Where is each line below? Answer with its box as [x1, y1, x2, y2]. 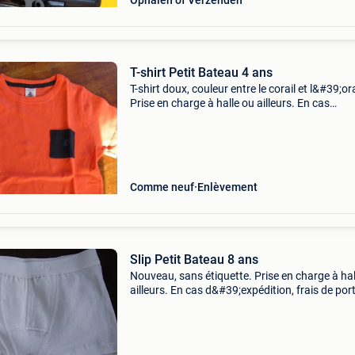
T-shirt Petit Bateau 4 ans [129, 65, 273, 80]
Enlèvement [197, 181, 258, 193]
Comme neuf [129, 181, 194, 193]
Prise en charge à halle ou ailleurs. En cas [129, 97, 330, 109]
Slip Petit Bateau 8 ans [129, 252, 258, 267]
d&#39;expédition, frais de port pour [129, 111, 306, 124]
